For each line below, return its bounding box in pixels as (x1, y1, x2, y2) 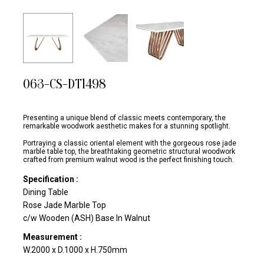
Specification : (23, 174, 78, 184)
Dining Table (23, 187, 68, 197)
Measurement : (23, 232, 82, 242)
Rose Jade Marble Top (23, 200, 106, 210)
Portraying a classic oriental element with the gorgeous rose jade (23, 138, 236, 147)
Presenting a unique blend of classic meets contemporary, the (23, 113, 226, 122)
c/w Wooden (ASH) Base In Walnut (23, 213, 150, 223)
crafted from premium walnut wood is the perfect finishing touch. (23, 155, 234, 164)
